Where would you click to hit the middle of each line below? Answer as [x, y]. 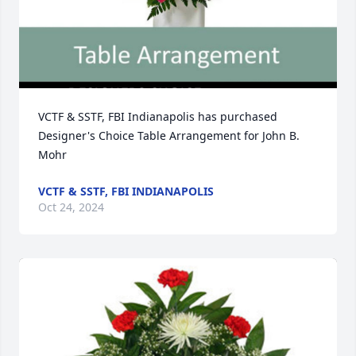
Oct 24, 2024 [71, 207]
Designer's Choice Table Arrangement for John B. [169, 135]
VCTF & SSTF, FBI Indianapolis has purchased [158, 116]
